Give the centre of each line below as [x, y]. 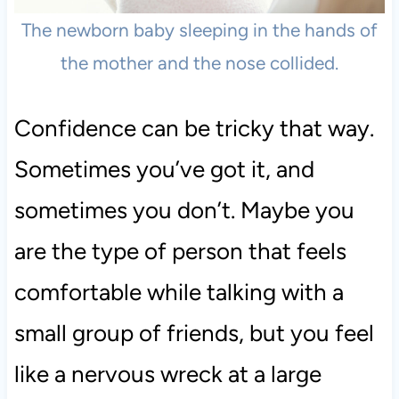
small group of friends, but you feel [194, 334]
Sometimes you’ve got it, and [164, 170]
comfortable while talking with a [179, 293]
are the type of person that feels [180, 252]
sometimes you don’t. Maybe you [184, 211]
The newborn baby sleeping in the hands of [199, 30]
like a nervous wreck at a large [167, 375]
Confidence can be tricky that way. [194, 129]
